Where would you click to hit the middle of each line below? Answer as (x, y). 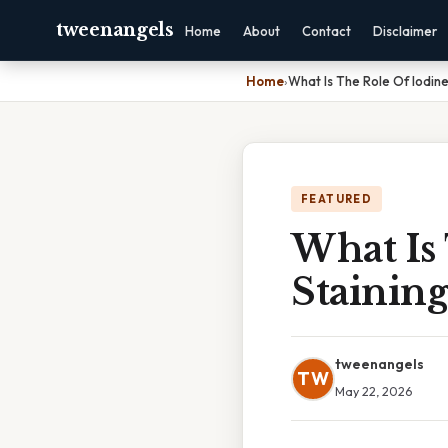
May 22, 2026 (373, 391)
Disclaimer (404, 31)
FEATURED (337, 199)
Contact (326, 31)
